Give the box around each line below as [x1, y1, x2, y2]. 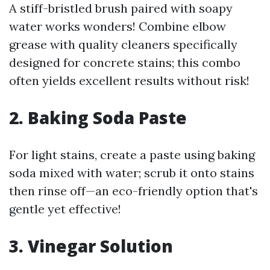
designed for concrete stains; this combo [9, 55, 240, 70]
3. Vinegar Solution [9, 234, 173, 257]
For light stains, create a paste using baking [9, 147, 255, 162]
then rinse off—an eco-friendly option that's [9, 183, 258, 198]
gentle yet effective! [9, 201, 121, 216]
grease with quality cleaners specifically [9, 37, 237, 52]
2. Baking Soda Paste [9, 106, 187, 129]
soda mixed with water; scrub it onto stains [9, 165, 254, 180]
